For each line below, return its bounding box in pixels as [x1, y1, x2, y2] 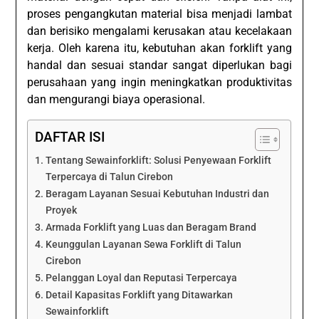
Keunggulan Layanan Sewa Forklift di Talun [46, 238, 242, 251]
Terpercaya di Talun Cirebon [46, 170, 174, 183]
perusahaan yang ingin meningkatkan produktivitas [27, 75, 292, 89]
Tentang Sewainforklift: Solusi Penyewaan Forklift [46, 154, 272, 167]
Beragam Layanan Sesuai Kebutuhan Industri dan [46, 187, 270, 200]
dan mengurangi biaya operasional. [27, 92, 206, 106]
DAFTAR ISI [35, 128, 105, 145]
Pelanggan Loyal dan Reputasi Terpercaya [46, 271, 238, 284]
